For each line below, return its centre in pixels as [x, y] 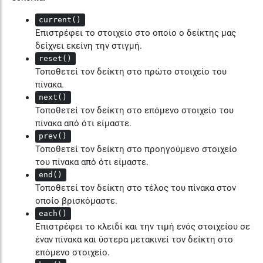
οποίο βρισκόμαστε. [76, 200]
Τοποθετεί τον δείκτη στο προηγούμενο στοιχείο [136, 149]
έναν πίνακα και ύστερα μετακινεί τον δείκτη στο [134, 239]
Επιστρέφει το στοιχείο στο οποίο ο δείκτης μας [136, 33]
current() [60, 20]
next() [53, 97]
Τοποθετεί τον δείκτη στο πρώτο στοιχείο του [131, 71]
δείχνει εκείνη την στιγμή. [89, 45]
